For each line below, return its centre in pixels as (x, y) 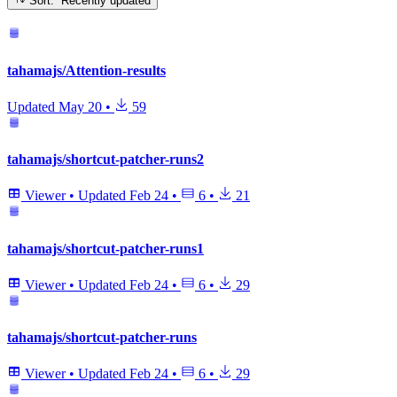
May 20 (80, 106)
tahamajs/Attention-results (86, 70)
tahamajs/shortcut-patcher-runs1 (105, 248)
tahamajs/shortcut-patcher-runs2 (105, 160)
